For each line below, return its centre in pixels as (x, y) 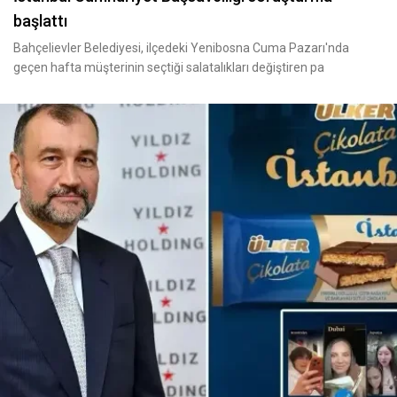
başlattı (40, 21)
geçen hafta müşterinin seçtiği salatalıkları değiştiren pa (169, 68)
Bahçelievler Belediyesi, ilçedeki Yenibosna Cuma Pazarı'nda (181, 48)
